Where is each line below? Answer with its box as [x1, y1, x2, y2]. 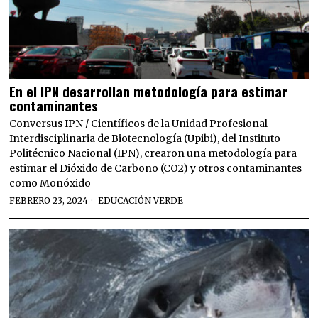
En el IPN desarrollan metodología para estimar [9, 80, 288, 101]
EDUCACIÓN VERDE [98, 194, 184, 206]
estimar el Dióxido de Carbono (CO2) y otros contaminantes [9, 161, 302, 175]
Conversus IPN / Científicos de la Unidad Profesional [9, 116, 268, 130]
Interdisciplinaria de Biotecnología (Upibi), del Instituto [9, 131, 281, 145]
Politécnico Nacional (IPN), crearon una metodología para [9, 146, 297, 160]
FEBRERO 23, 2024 [9, 194, 89, 206]
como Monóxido [9, 176, 92, 190]
